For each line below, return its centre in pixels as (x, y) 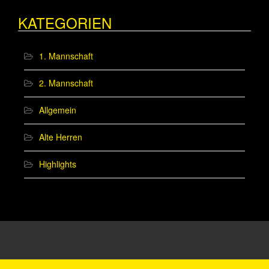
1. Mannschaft (66, 56)
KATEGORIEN (65, 23)
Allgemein (58, 110)
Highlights (58, 164)
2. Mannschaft (66, 83)
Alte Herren (61, 137)
